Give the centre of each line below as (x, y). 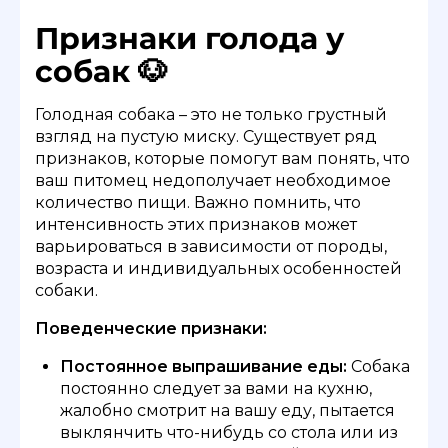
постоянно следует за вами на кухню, (216, 388)
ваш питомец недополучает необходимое (213, 180)
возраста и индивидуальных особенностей (218, 268)
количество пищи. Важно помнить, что (198, 202)
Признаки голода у (189, 38)
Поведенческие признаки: (151, 328)
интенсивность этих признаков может (196, 224)
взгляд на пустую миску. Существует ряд (206, 136)
